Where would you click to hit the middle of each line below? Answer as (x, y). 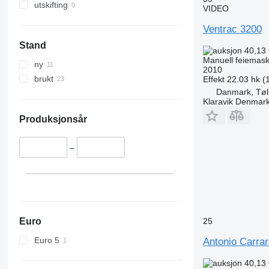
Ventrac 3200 (232, 29)
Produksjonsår (53, 119)
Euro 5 (47, 240)
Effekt (213, 79)
